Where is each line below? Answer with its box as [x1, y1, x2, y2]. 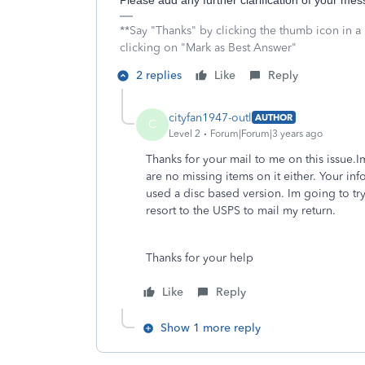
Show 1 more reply [161, 321, 261, 335]
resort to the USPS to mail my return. [146, 204, 336, 218]
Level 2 [169, 127, 200, 139]
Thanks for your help [146, 251, 253, 265]
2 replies [136, 68, 182, 82]
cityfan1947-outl [169, 110, 252, 125]
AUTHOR [255, 112, 292, 123]
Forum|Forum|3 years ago [210, 127, 323, 139]
